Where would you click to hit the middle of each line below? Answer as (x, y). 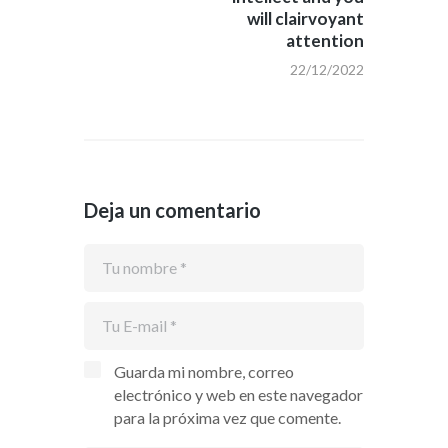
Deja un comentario (172, 209)
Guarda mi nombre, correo (203, 371)
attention (325, 40)
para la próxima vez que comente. (227, 417)
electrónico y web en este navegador (238, 394)
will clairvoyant (305, 18)
